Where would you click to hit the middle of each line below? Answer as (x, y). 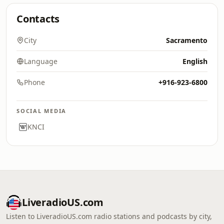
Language (41, 61)
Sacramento (187, 40)
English (195, 61)
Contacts (38, 19)
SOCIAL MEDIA (42, 111)
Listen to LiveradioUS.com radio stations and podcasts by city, (109, 216)
